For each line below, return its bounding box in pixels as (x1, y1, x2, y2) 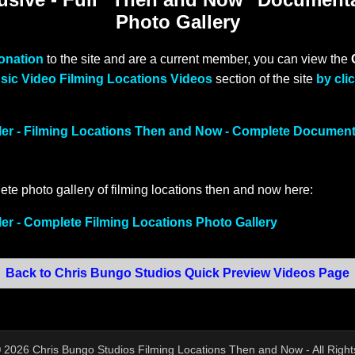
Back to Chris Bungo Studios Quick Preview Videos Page (6, 266, 349, 281)
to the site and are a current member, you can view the (44, 52, 351, 67)
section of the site (212, 72, 316, 86)
